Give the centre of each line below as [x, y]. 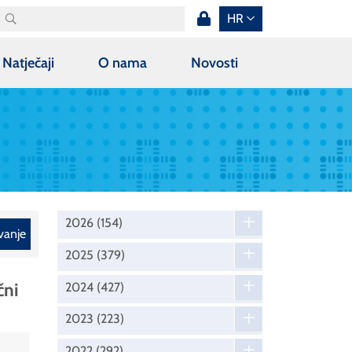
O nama [122, 62]
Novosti [214, 62]
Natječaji [29, 62]
